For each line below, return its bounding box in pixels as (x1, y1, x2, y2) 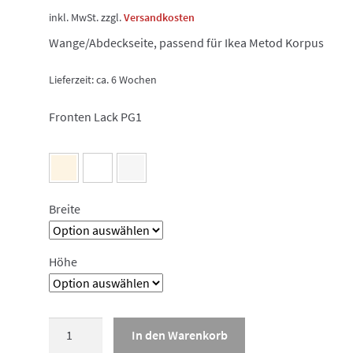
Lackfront (48, 318, 100, 335)
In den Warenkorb (131, 326, 228, 343)
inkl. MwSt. (49, 10, 99, 25)
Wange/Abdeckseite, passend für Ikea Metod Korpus (49, 35, 325, 51)
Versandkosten (124, 10, 195, 25)
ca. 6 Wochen (96, 72, 158, 87)
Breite (49, 201, 81, 217)
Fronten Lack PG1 (49, 109, 143, 125)
